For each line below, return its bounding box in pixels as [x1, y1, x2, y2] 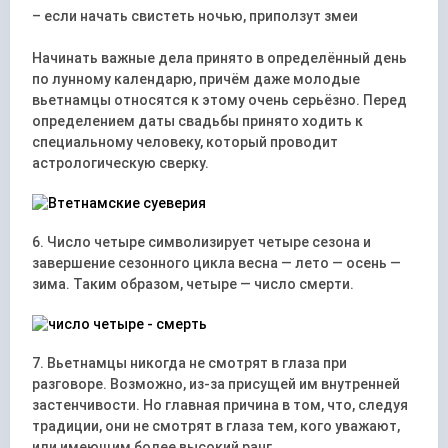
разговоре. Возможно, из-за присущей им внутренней [32, 376, 401, 392]
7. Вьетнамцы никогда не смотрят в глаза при [32, 355, 348, 371]
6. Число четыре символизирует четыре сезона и [32, 234, 372, 250]
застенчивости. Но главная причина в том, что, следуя [32, 397, 409, 413]
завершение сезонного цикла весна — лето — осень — [32, 255, 402, 271]
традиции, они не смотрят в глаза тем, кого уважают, [32, 418, 401, 434]
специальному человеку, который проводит [32, 134, 339, 150]
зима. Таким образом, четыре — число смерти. [32, 276, 355, 292]
